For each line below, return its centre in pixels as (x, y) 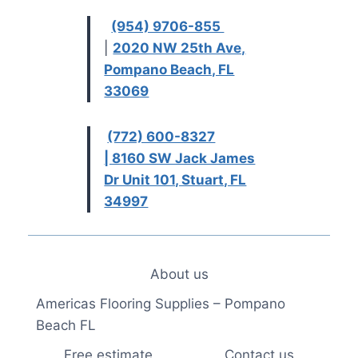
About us (179, 274)
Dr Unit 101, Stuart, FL (175, 179)
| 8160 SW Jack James (180, 158)
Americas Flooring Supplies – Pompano (160, 304)
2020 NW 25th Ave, (179, 48)
